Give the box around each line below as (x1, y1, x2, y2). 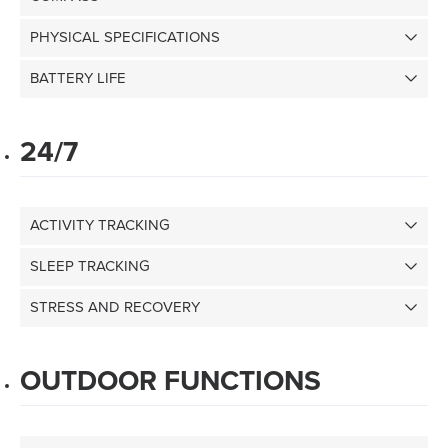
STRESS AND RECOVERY (30, 299, 200, 315)
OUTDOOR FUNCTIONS (20, 367, 321, 396)
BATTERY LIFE (30, 70, 126, 86)
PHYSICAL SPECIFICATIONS (30, 29, 220, 45)
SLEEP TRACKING (30, 258, 150, 274)
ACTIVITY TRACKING (30, 217, 170, 233)
